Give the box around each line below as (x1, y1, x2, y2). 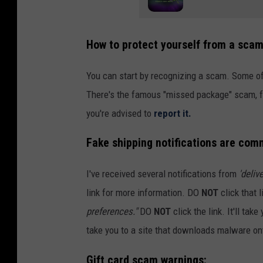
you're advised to (86, 107, 154, 119)
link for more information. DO (86, 187, 201, 199)
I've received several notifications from (86, 168, 239, 180)
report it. (154, 107, 191, 119)
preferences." (86, 205, 137, 218)
